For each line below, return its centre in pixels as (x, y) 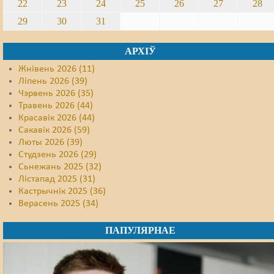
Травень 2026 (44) (56, 106)
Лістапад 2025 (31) (57, 179)
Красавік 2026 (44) (57, 118)
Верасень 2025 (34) (58, 204)
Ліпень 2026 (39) (53, 81)
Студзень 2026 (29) (57, 155)
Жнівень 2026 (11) (57, 69)
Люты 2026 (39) (50, 143)
